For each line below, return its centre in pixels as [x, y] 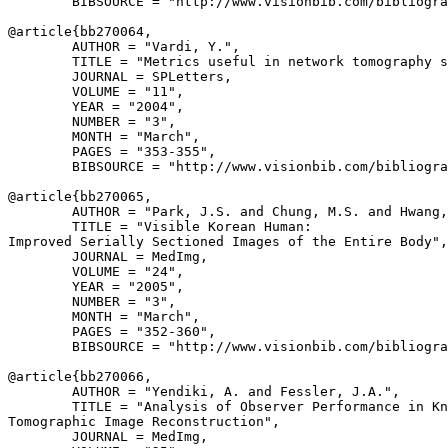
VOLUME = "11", [96, 91]
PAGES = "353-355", [112, 151]
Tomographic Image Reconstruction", [144, 421]
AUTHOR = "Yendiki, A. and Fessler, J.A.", [204, 391]
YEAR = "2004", [96, 106]
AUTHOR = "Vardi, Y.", [124, 46]
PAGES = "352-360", [112, 331]
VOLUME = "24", [96, 271]
